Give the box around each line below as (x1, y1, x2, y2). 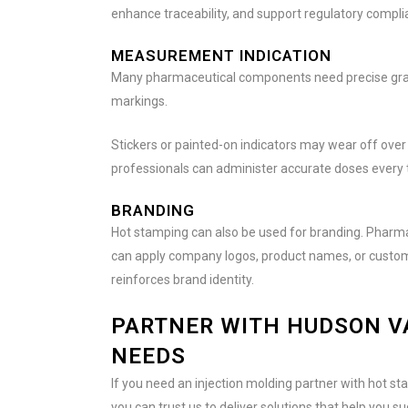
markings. (111, 94, 168, 108)
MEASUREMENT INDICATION (111, 46, 331, 65)
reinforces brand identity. (111, 272, 254, 287)
